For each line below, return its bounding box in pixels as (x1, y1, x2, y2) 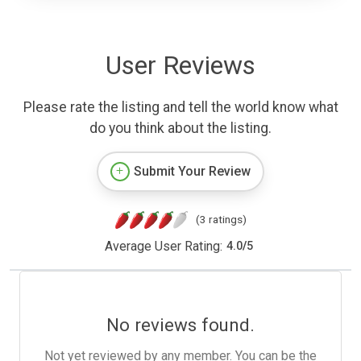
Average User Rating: (104, 238, 222, 254)
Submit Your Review (134, 163, 251, 179)
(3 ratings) (195, 212, 247, 226)
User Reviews (106, 49, 255, 81)
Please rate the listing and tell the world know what (23, 98, 338, 115)
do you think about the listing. (89, 119, 272, 136)
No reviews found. (106, 313, 255, 335)
